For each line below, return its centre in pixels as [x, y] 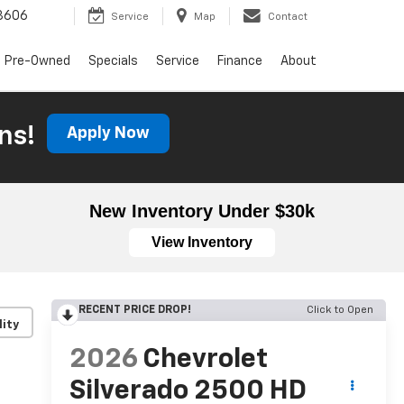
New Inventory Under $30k [202, 211]
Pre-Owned [37, 62]
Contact [288, 17]
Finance [240, 62]
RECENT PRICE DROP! [134, 310]
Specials [113, 62]
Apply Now [108, 133]
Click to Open [340, 310]
